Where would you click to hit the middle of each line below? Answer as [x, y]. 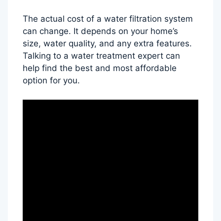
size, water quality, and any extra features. [107, 44]
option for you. [51, 81]
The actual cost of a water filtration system [108, 19]
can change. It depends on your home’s [100, 31]
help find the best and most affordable [100, 68]
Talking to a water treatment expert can [101, 56]
